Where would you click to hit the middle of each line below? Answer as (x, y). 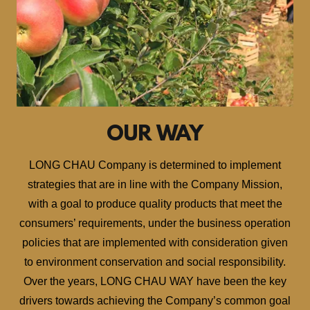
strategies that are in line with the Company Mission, (155, 184)
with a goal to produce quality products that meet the (155, 204)
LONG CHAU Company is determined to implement (155, 165)
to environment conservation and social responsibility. (155, 262)
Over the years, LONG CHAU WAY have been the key (155, 281)
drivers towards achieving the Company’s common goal (155, 301)
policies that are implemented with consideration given (155, 243)
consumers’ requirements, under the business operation (155, 223)
